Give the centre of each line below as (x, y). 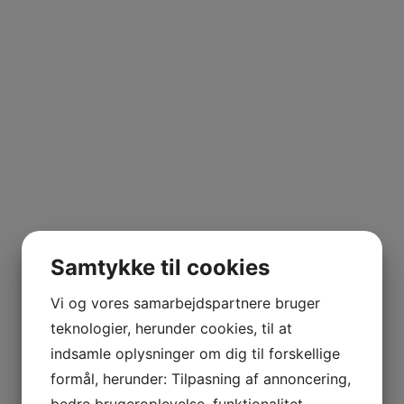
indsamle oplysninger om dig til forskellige (195, 353)
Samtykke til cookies (160, 267)
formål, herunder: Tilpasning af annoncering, (201, 379)
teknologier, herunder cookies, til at (171, 328)
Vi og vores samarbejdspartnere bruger (185, 303)
